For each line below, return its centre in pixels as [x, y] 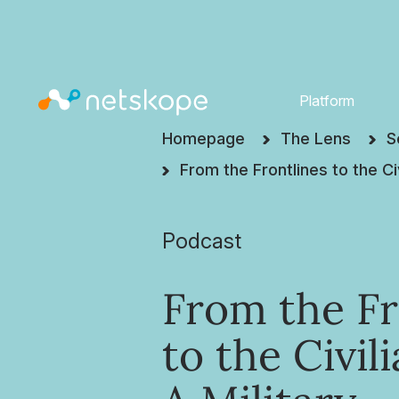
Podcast [202, 241]
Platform [326, 100]
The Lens [316, 138]
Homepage [204, 138]
